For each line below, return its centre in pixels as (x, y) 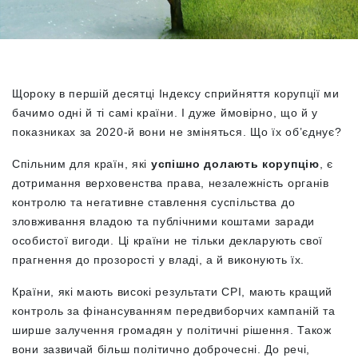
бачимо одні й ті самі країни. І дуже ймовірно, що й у (165, 113)
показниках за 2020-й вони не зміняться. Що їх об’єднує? (177, 132)
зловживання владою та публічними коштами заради (163, 221)
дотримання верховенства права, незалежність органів (171, 183)
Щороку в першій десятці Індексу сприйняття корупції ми (176, 93)
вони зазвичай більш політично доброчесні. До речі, (161, 349)
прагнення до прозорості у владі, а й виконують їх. (159, 260)
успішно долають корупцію (235, 164)
